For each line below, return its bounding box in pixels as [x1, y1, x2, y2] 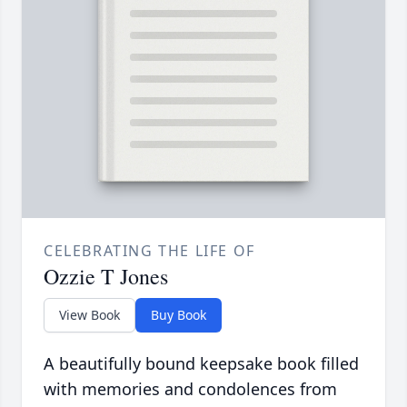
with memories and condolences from [44, 378, 337, 401]
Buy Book [151, 306, 206, 324]
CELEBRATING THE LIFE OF [44, 241, 255, 262]
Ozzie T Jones [44, 262, 168, 292]
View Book [59, 306, 120, 324]
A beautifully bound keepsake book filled [44, 352, 359, 375]
